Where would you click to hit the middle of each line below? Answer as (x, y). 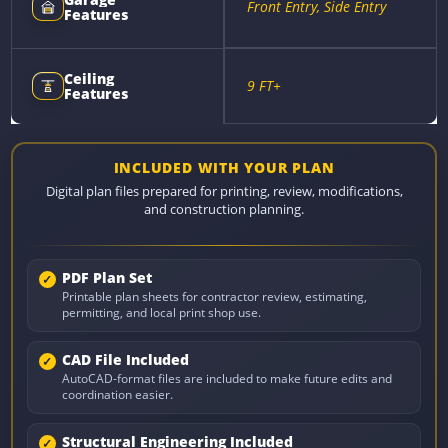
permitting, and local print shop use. (161, 313)
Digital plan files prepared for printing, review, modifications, (224, 192)
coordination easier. (117, 395)
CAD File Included (125, 360)
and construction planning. (224, 210)
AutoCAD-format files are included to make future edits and (226, 379)
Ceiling (89, 79)
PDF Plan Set (106, 278)
